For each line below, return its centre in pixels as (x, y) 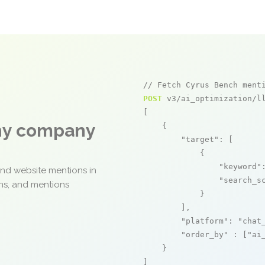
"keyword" (240, 167)
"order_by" (205, 235)
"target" (200, 139)
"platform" (205, 221)
